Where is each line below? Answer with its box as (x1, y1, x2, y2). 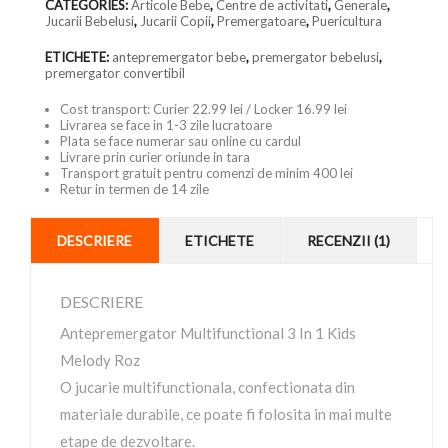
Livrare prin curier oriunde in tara (60, 149, 250, 165)
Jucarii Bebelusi (45, 13, 134, 29)
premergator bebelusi (252, 49, 379, 65)
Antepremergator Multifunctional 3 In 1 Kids (60, 324, 356, 342)
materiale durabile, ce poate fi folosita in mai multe (60, 405, 392, 423)
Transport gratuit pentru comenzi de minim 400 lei (60, 165, 353, 181)
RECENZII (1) (307, 232, 390, 249)
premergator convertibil (45, 65, 185, 81)
